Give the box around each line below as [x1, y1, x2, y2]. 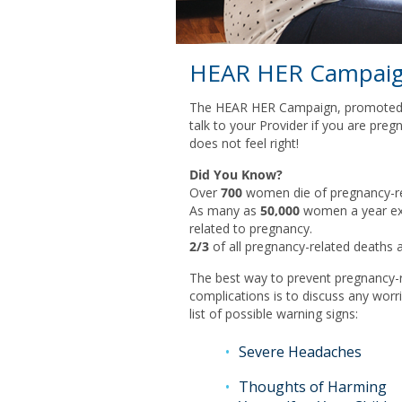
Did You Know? [188, 166, 283, 184]
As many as [188, 202, 260, 220]
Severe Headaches [238, 342, 362, 363]
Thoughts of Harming [238, 377, 387, 398]
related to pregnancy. [188, 220, 312, 238]
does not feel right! [188, 135, 299, 153]
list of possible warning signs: [188, 305, 358, 323]
